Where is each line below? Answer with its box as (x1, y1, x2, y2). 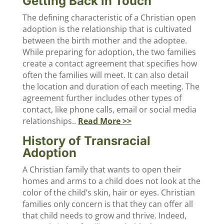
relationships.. (22, 115, 78, 126)
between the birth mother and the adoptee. (22, 35, 187, 46)
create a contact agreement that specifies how (22, 58, 197, 69)
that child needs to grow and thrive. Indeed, (22, 210, 186, 221)
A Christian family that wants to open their (22, 164, 181, 175)
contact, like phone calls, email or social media (22, 104, 196, 115)
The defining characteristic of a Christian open (22, 12, 196, 23)
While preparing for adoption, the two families (22, 46, 196, 57)
